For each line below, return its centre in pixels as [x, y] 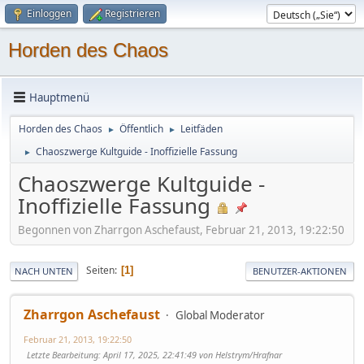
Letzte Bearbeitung [63, 354]
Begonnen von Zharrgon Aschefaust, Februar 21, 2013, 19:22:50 [181, 230]
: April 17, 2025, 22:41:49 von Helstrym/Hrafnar [190, 354]
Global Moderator [220, 315]
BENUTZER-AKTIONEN [300, 271]
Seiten [100, 271]
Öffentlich [141, 129]
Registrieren [132, 13]
